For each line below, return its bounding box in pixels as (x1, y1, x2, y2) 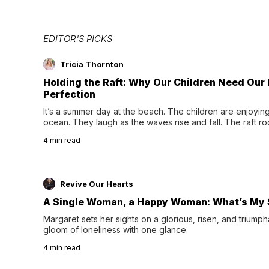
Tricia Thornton (60, 59, 124, 69)
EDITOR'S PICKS (43, 32, 112, 44)
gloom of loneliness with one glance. (43, 224, 188, 235)
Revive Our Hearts (60, 178, 133, 189)
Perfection (43, 88, 95, 100)
